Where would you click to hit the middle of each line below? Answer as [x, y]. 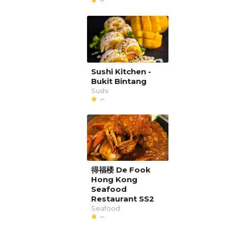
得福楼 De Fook [121, 170]
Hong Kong [114, 180]
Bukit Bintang [119, 81]
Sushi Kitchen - [121, 71]
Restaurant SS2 [122, 199]
